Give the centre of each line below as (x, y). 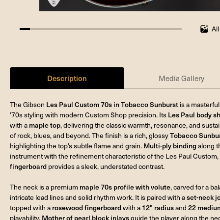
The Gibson (28, 104)
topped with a (31, 207)
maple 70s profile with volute (125, 187)
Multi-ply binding (170, 145)
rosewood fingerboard (87, 207)
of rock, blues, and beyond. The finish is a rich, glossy (90, 135)
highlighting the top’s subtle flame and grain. (77, 145)
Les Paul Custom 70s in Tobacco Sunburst (112, 104)
